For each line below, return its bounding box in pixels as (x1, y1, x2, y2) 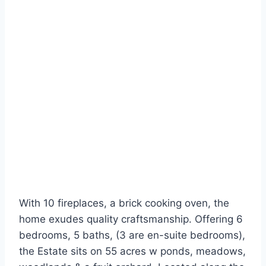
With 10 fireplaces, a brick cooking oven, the (19, 197, 229, 210)
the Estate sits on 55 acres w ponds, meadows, (19, 245, 246, 258)
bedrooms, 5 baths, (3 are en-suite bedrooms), (19, 229, 245, 242)
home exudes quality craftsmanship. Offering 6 (19, 213, 243, 226)
